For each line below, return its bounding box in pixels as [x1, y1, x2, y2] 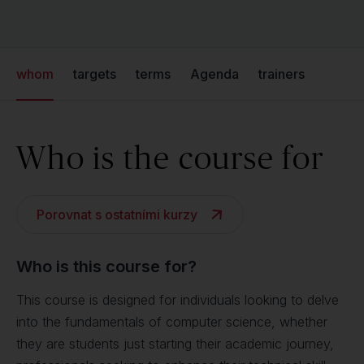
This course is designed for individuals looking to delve [16, 292, 339, 308]
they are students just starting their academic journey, [16, 336, 334, 352]
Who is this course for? [16, 257, 197, 276]
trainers [258, 66, 305, 82]
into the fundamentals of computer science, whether [16, 314, 327, 330]
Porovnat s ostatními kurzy [37, 206, 197, 223]
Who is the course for [16, 139, 324, 175]
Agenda [190, 66, 239, 82]
